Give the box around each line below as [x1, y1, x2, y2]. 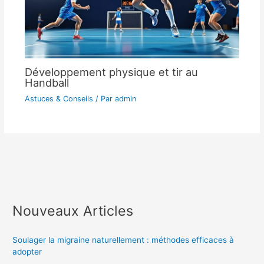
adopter [12, 247, 42, 257]
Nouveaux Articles [12, 202, 134, 220]
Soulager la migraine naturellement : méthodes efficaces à [12, 235, 235, 245]
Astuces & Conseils [24, 94, 93, 103]
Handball [24, 75, 69, 89]
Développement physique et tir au [24, 65, 198, 78]
